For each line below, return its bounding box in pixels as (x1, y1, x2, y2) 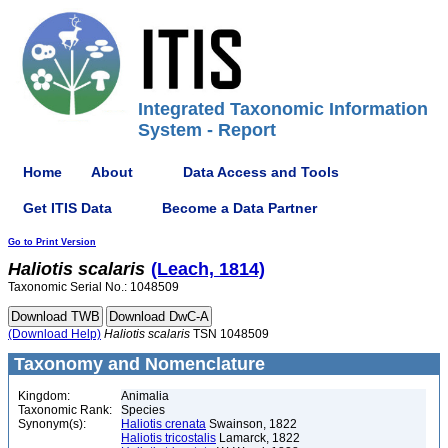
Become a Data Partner (162, 199, 317, 216)
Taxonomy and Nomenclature (9, 354, 265, 374)
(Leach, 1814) (151, 259, 265, 279)
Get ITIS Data (23, 199, 112, 216)
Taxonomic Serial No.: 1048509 (8, 280, 179, 294)
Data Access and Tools (183, 163, 339, 180)
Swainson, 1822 (206, 417, 297, 431)
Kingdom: (18, 389, 70, 403)
